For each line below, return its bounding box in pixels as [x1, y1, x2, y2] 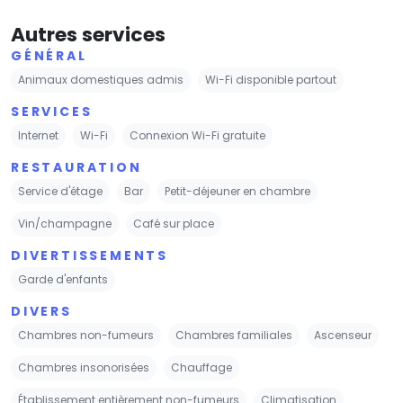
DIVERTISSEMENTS [11, 246, 168, 264]
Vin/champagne [18, 215, 112, 231]
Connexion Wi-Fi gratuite [130, 127, 265, 143]
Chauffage [171, 359, 232, 375]
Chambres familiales [175, 327, 292, 343]
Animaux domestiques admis [18, 71, 184, 87]
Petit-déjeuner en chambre [165, 183, 310, 199]
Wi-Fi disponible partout [205, 71, 336, 87]
